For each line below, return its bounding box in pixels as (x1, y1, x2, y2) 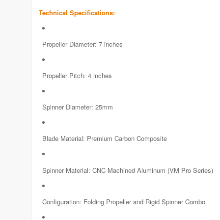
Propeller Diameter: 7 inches (42, 39, 123, 49)
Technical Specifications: (38, 8, 115, 18)
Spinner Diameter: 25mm (42, 102, 113, 112)
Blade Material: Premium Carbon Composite (42, 134, 167, 143)
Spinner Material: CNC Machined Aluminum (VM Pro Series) (42, 165, 213, 175)
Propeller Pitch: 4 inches (42, 71, 112, 81)
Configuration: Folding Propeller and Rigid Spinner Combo (42, 196, 205, 206)
